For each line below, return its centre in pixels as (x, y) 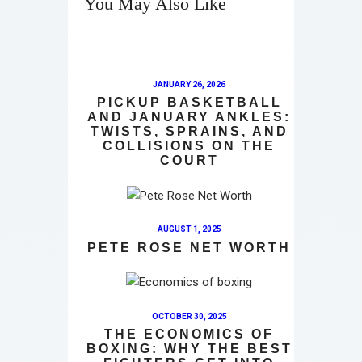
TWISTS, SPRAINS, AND (189, 132)
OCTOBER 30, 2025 (189, 316)
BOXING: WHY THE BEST (189, 348)
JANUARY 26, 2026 (189, 85)
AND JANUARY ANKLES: (189, 117)
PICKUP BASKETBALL (189, 103)
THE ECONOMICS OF (189, 334)
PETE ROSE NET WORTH (189, 247)
